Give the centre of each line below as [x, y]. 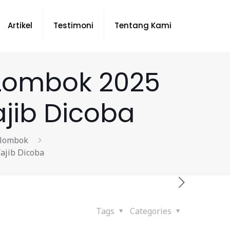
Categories [152, 211]
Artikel [20, 25]
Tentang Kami [143, 25]
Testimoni [73, 25]
